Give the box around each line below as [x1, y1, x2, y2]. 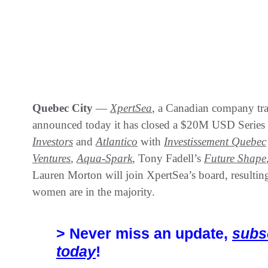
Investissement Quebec [164, 135, 266, 148]
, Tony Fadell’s [132, 151, 204, 165]
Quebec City [32, 101, 96, 114]
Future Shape [204, 151, 266, 165]
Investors [32, 135, 73, 148]
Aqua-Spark [77, 151, 132, 165]
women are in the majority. [32, 185, 158, 198]
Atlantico [96, 135, 138, 148]
